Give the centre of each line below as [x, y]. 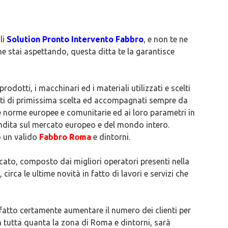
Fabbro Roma [66, 137]
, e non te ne [166, 39]
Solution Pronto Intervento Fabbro [75, 39]
